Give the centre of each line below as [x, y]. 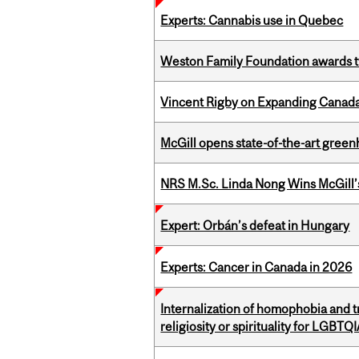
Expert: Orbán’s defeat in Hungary [255, 226]
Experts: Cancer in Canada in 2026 [256, 267]
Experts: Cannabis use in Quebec [252, 20]
